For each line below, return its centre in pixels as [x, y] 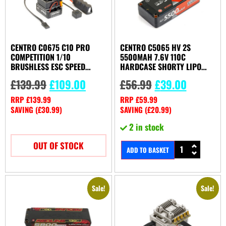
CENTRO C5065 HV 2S [155, 48]
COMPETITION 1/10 [41, 57]
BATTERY [134, 76]
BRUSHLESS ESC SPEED [48, 67]
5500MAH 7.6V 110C [153, 57]
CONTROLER [30, 76]
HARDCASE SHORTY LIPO [160, 67]
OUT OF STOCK [58, 146]
